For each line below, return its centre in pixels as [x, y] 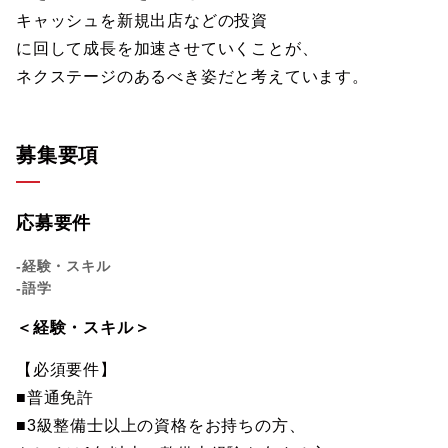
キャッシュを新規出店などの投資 [142, 20]
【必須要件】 [66, 369]
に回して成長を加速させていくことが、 [167, 48]
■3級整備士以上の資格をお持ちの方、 [161, 425]
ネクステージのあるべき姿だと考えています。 [192, 76]
